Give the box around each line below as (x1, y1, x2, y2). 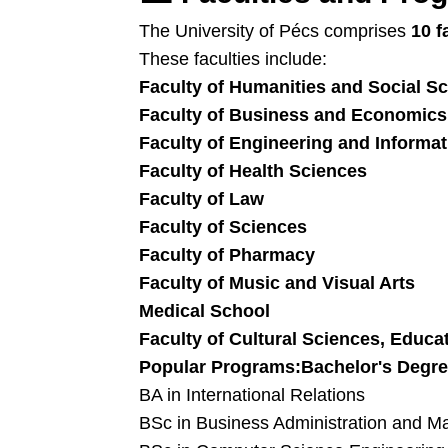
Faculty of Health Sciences (139, 161, 367, 181)
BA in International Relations (139, 385, 365, 405)
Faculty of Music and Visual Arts (139, 273, 415, 293)
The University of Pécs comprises (139, 21, 411, 41)
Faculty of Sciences (139, 217, 307, 237)
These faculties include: (139, 49, 327, 69)
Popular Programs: (139, 357, 301, 377)
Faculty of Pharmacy (139, 245, 315, 265)
